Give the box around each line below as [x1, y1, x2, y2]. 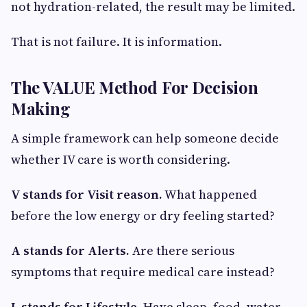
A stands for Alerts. [11, 241, 130, 259]
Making [11, 97, 71, 119]
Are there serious [130, 241, 234, 259]
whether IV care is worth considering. [11, 150, 230, 168]
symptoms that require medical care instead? [11, 262, 275, 280]
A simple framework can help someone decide [11, 129, 279, 147]
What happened [162, 185, 257, 203]
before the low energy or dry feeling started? [11, 206, 275, 224]
